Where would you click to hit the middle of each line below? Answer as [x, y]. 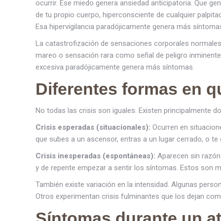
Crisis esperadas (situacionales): [93, 127]
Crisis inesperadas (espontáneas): [95, 156]
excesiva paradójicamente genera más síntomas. [115, 67]
